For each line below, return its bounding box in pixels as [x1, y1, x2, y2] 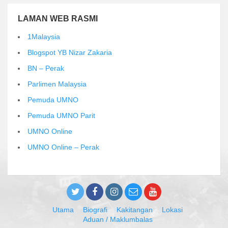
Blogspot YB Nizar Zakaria [27, 48, 112, 57]
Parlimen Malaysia [27, 80, 87, 89]
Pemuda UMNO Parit [27, 111, 95, 120]
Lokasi [162, 206, 183, 214]
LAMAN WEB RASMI [18, 14, 98, 23]
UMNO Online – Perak [27, 143, 99, 152]
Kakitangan [117, 206, 153, 214]
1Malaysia [27, 33, 60, 41]
